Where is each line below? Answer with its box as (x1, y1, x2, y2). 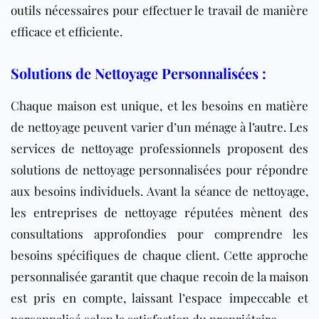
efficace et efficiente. (11, 23, 122, 39)
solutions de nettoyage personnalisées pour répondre (11, 161, 308, 177)
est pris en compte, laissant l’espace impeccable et (11, 289, 308, 305)
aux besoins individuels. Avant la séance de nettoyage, (11, 182, 308, 199)
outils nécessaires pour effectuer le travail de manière (11, 1, 308, 18)
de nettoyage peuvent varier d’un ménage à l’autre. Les (11, 118, 308, 135)
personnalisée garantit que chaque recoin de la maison (11, 268, 308, 284)
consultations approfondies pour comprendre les (11, 225, 308, 241)
